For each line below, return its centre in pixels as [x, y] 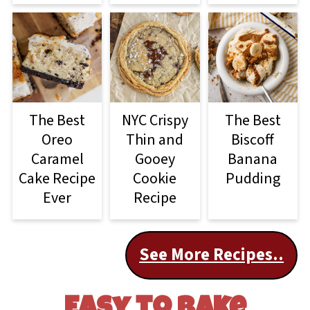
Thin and [155, 139]
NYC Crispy [155, 120]
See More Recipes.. [212, 255]
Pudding [253, 178]
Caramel [57, 159]
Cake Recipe [57, 178]
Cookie [155, 178]
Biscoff [253, 139]
